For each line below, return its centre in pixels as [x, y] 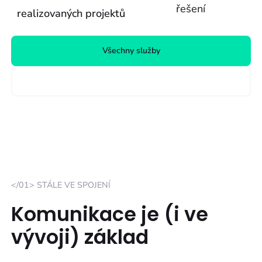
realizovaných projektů [71, 13]
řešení [191, 8]
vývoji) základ [80, 237]
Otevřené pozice [131, 81]
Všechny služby [131, 50]
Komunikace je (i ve [110, 215]
